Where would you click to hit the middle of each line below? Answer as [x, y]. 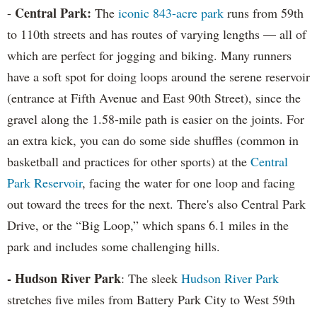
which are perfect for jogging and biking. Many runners [149, 55]
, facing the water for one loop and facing [189, 183]
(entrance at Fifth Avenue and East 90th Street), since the [154, 98]
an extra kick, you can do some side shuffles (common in [153, 140]
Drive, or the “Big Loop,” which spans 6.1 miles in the [148, 225]
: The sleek [151, 278]
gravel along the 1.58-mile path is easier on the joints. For [156, 119]
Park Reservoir [45, 183]
